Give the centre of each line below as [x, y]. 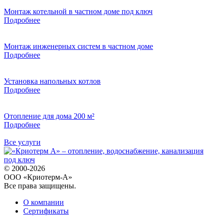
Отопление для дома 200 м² [49, 116]
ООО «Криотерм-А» [38, 177]
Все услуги [22, 142]
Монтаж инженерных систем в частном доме [78, 46]
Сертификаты [46, 211]
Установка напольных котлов [52, 81]
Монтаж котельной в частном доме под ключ [78, 12]
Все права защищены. [40, 186]
